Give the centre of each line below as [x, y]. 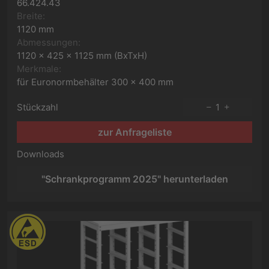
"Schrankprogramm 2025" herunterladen [134, 179]
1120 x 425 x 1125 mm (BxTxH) [82, 56]
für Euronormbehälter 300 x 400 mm [95, 82]
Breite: [31, 16]
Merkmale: [39, 69]
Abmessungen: [49, 42]
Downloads [41, 154]
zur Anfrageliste [134, 132]
